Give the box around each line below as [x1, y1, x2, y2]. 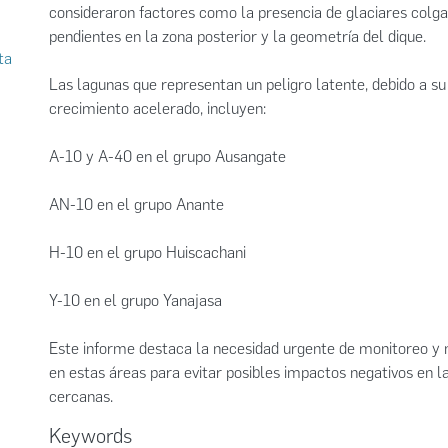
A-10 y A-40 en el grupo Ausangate [49, 147, 286, 166]
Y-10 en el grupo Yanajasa [49, 291, 222, 310]
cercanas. [49, 387, 113, 406]
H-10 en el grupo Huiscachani [49, 243, 246, 262]
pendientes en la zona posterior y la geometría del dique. [49, 27, 426, 46]
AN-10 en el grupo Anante [49, 195, 224, 214]
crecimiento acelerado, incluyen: [49, 99, 266, 118]
